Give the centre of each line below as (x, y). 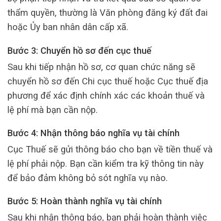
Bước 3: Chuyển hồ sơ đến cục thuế (79, 50)
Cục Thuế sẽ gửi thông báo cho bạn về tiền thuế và (110, 149)
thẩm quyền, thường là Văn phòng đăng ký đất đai (108, 13)
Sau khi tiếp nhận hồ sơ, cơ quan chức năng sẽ (101, 67)
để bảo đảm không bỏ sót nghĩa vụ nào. (88, 178)
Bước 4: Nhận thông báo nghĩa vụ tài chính (93, 133)
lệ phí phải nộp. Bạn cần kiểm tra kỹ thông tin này (106, 163)
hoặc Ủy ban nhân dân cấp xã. (68, 27)
